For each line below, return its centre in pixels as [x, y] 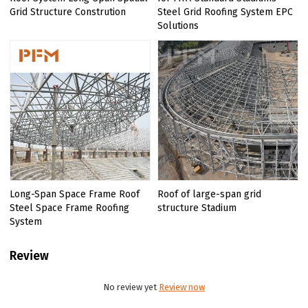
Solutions [178, 26]
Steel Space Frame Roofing [70, 208]
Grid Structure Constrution [68, 12]
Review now [182, 287]
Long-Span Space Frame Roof [75, 194]
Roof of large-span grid [209, 194]
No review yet [131, 287]
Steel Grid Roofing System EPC [225, 12]
